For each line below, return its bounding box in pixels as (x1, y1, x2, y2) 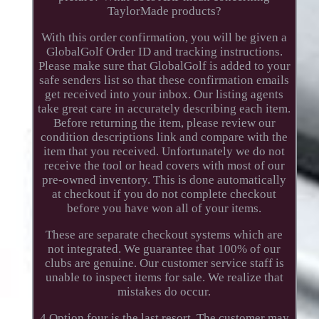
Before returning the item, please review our (53, 115, 276, 130)
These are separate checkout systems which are (46, 227, 283, 241)
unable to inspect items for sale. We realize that (45, 270, 283, 284)
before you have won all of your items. (67, 201, 262, 215)
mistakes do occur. (117, 284, 211, 298)
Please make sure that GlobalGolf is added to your (38, 58, 291, 73)
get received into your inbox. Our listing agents (45, 87, 284, 101)
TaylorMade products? (107, 4, 221, 18)
